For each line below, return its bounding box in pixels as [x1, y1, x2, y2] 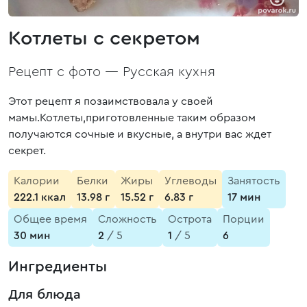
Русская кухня [123, 65, 215, 79]
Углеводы [164, 175, 217, 186]
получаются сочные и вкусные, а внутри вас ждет [8, 129, 271, 140]
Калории [14, 175, 60, 186]
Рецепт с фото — [8, 65, 123, 79]
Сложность [98, 214, 157, 225]
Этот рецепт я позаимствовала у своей [8, 96, 213, 107]
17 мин [228, 192, 260, 203]
